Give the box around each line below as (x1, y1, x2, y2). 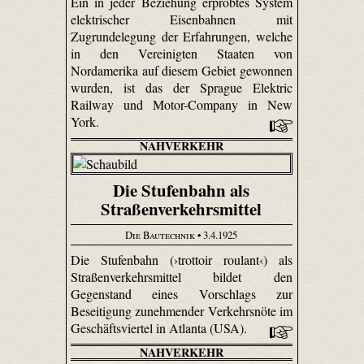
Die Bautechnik (125, 227, 196, 242)
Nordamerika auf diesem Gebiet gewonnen (70, 62, 293, 80)
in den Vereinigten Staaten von (70, 45, 293, 63)
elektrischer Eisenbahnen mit (70, 11, 293, 28)
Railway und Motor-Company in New (70, 96, 293, 114)
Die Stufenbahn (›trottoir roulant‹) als (70, 250, 293, 268)
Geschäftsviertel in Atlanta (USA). (70, 318, 250, 336)
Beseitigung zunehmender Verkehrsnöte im (70, 301, 293, 319)
